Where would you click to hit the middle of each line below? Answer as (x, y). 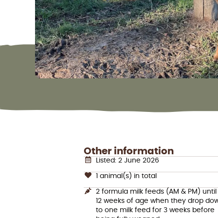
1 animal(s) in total (126, 176)
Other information (129, 152)
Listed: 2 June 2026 (127, 161)
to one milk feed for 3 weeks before (155, 210)
